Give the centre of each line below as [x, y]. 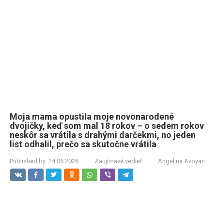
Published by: [28, 161]
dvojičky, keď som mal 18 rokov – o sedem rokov [107, 126]
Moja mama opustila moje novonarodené [92, 116]
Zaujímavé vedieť [118, 161]
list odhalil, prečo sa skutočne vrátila [83, 144]
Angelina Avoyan [181, 161]
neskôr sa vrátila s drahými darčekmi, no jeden [103, 135]
